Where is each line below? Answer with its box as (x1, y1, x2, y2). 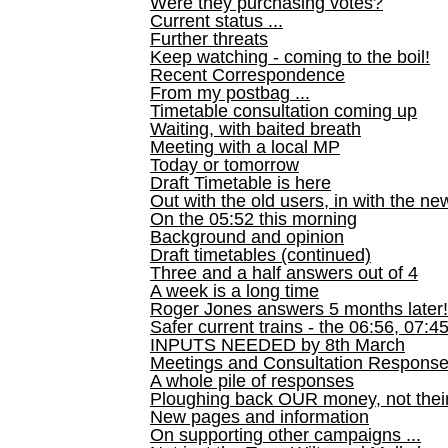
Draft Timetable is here (150, 173, 331, 193)
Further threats (150, 29, 268, 49)
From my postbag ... (150, 83, 310, 103)
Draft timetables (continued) (150, 245, 371, 265)
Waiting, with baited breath (150, 119, 361, 139)
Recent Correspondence (150, 65, 345, 85)
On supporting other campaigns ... (150, 425, 421, 445)
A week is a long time (150, 281, 319, 301)
